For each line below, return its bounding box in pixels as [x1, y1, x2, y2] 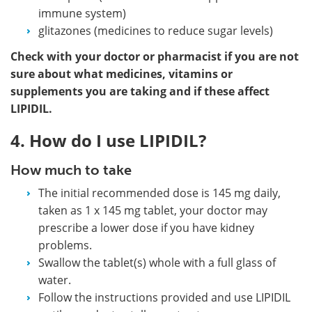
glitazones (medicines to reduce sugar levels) [38, 22, 273, 38]
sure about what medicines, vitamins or [10, 65, 233, 81]
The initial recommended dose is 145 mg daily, [38, 185, 281, 201]
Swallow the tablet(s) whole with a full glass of [38, 254, 276, 270]
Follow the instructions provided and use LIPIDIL [38, 289, 290, 305]
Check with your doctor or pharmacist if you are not [10, 48, 299, 64]
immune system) [38, 5, 126, 21]
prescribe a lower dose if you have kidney [38, 219, 254, 235]
